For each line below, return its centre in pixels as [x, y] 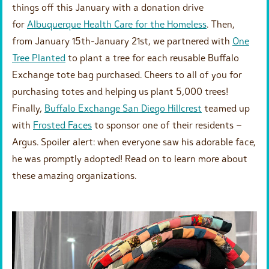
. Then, [221, 24]
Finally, [28, 108]
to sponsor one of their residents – [167, 125]
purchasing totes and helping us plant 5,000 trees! [120, 91]
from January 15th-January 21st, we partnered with [122, 41]
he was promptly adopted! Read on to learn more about [130, 158]
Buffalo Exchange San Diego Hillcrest [123, 108]
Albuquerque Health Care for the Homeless [117, 24]
